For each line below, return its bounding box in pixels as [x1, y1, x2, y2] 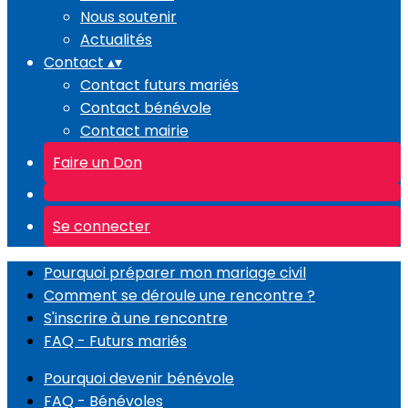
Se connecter [53, 216, 150, 237]
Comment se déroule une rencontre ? [44, 285, 315, 306]
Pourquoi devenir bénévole [44, 368, 234, 389]
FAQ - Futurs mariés [44, 331, 187, 352]
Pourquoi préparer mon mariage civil [44, 262, 306, 283]
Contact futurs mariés [80, 75, 239, 96]
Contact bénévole [80, 97, 211, 118]
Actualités [80, 29, 152, 50]
